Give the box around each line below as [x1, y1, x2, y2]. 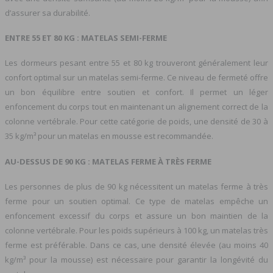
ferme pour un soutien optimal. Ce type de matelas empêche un [5, 195, 268, 207]
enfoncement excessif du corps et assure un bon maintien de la [5, 210, 268, 221]
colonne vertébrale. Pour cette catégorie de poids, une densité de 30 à [5, 116, 268, 127]
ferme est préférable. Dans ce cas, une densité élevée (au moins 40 [5, 239, 268, 250]
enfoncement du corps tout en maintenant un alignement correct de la [5, 101, 268, 113]
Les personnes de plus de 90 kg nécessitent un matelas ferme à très [5, 180, 268, 192]
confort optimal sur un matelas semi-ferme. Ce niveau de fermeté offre [5, 72, 268, 83]
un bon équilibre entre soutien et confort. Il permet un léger [5, 87, 268, 98]
